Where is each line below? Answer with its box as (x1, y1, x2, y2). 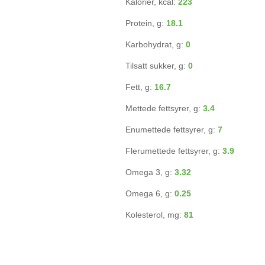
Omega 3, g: (125, 167, 174, 177)
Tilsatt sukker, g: (125, 61, 188, 70)
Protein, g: (125, 18, 166, 28)
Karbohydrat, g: (125, 40, 186, 49)
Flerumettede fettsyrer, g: (125, 146, 222, 156)
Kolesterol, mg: (125, 210, 184, 219)
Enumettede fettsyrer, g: (125, 125, 218, 134)
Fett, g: (125, 82, 154, 92)
